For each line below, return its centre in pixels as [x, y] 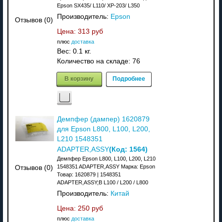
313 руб [90, 31]
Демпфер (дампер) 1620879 [103, 119]
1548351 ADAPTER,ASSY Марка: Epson [106, 166]
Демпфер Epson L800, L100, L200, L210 [106, 158]
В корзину [79, 78]
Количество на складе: [94, 61]
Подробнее [129, 78]
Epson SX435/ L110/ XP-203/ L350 [98, 5]
